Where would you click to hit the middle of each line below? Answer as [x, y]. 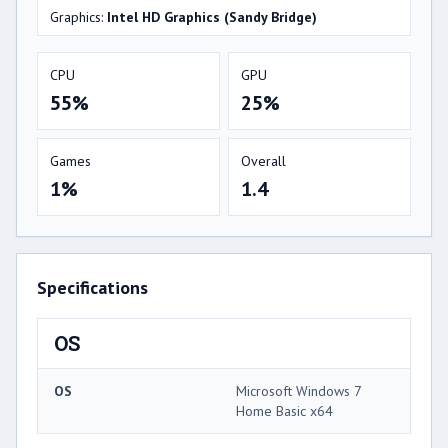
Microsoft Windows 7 [298, 390]
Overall [263, 160]
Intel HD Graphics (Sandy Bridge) [212, 16]
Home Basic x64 [284, 410]
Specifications [92, 287]
